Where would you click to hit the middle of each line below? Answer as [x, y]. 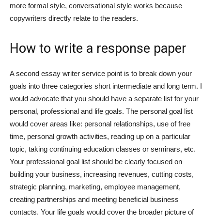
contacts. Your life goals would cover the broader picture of [102, 212]
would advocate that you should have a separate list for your [104, 99]
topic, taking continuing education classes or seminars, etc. [103, 149]
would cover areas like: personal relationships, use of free [100, 124]
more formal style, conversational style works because [96, 6]
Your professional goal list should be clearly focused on [96, 162]
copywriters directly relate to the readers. [74, 18]
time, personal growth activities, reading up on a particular [100, 136]
